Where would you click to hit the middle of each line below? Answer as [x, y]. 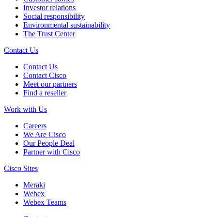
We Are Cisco [45, 134]
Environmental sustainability [67, 25]
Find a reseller [45, 93]
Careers [35, 125]
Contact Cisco [45, 75]
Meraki [34, 185]
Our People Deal [49, 143]
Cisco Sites [21, 168]
